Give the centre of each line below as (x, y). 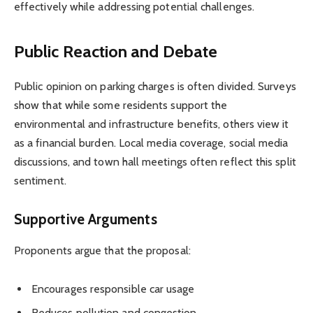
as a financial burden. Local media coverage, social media (151, 143)
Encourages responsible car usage (113, 289)
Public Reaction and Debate (116, 51)
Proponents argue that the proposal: (102, 250)
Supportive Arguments (86, 219)
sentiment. (40, 180)
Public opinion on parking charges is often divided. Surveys (155, 86)
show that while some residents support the (121, 105)
